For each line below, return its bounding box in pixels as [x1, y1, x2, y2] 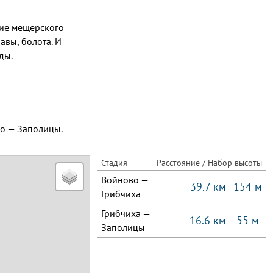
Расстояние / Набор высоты [157, 157, 262, 168]
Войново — [101, 174, 149, 186]
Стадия [101, 157, 127, 168]
